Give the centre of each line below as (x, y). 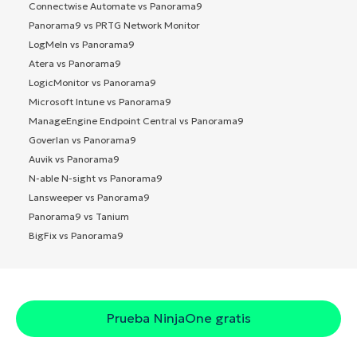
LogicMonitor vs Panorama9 (92, 82)
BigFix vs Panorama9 (76, 235)
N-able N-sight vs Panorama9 (96, 178)
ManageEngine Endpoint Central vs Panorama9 (136, 120)
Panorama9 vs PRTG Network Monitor (114, 25)
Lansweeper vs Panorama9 (89, 197)
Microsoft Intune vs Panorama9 (100, 101)
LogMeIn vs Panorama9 (82, 44)
